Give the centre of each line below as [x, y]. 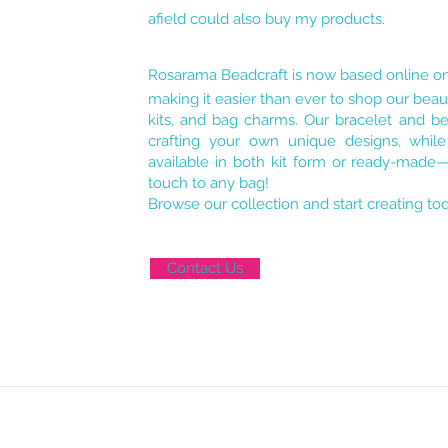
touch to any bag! [208, 183]
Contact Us [205, 268]
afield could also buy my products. [266, 19]
